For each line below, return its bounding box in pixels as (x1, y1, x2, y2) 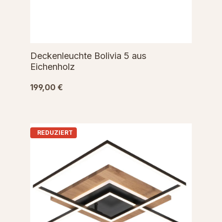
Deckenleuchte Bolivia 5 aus (30, 51, 146, 61)
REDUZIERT (37, 129, 73, 137)
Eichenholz (30, 61, 75, 72)
